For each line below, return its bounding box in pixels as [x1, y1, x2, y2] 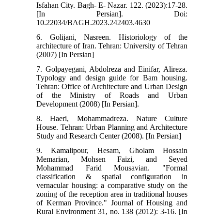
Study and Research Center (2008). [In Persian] [36, 132, 182, 140]
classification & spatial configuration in [36, 172, 187, 181]
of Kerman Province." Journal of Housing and [36, 199, 187, 207]
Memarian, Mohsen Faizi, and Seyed [36, 155, 187, 164]
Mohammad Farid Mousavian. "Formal [36, 164, 187, 172]
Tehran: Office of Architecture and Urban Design [36, 82, 187, 91]
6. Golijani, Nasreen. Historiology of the [36, 33, 187, 42]
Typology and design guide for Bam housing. [36, 74, 187, 82]
